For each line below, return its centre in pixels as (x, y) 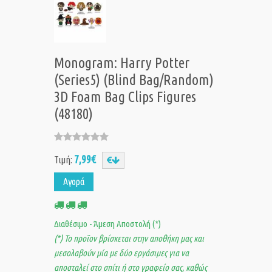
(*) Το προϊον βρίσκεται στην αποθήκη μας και (129, 239)
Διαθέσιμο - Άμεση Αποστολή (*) (107, 224)
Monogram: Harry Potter (122, 63)
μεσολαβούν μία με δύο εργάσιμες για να (121, 253)
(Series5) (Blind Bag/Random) (134, 80)
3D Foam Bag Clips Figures (125, 97)
